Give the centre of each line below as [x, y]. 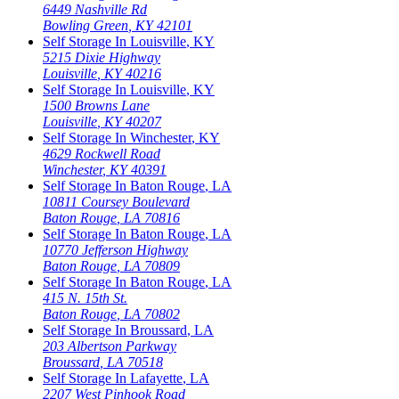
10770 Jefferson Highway [115, 250]
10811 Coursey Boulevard [116, 202]
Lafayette [156, 379]
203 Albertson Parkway [110, 346]
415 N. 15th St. [85, 298]
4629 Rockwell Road [102, 154]
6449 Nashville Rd [95, 10]
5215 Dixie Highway [102, 58]
